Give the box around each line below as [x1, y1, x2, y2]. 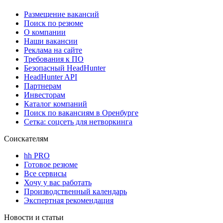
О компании [24, 27, 66, 36]
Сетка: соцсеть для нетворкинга [24, 117, 132, 126]
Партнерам [24, 81, 61, 90]
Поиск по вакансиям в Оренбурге [24, 108, 138, 117]
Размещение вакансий [24, 9, 99, 18]
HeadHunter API [24, 72, 77, 81]
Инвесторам [24, 90, 65, 99]
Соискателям [4, 134, 48, 143]
